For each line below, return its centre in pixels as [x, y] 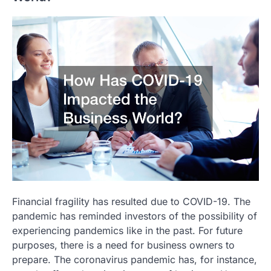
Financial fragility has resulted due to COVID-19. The [131, 201]
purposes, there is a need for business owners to [123, 245]
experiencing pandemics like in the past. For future [127, 230]
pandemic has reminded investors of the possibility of [135, 216]
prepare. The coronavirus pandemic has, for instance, [135, 259]
